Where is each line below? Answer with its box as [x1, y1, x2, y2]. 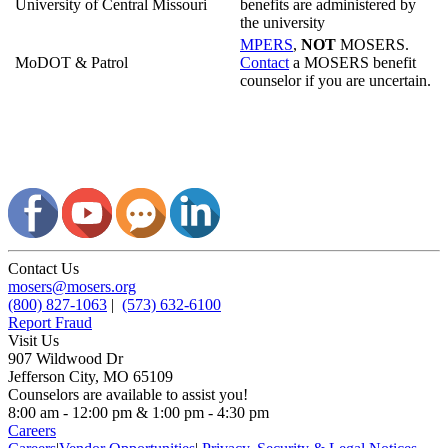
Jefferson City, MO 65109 [8, 367, 173, 385]
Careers [8, 421, 56, 439]
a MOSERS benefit [289, 53, 416, 71]
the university [240, 13, 325, 31]
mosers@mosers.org [8, 277, 136, 295]
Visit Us [8, 331, 59, 349]
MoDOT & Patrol [11, 53, 128, 71]
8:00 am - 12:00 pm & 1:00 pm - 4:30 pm [8, 403, 269, 421]
